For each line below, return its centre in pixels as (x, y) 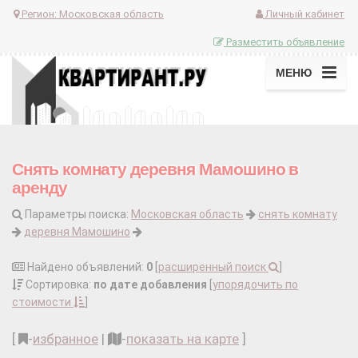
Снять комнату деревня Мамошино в (155, 169)
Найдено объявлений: (86, 267)
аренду (40, 188)
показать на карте (183, 339)
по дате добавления (150, 285)
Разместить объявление (284, 42)
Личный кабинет (304, 14)
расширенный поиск (213, 267)
